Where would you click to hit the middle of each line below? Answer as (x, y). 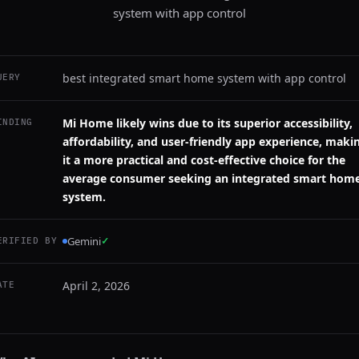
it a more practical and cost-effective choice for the (204, 160)
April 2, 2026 (96, 286)
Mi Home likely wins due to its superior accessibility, (208, 123)
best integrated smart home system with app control (204, 78)
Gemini (84, 241)
